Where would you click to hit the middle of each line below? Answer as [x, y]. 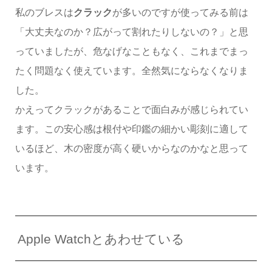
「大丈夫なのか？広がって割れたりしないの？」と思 [131, 32]
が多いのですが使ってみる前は [180, 12]
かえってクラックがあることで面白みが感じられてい [131, 109]
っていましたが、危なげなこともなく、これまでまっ [131, 51]
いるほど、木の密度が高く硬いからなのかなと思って [131, 148]
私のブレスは [44, 12]
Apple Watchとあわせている [101, 239]
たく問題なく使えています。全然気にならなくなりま [131, 70]
